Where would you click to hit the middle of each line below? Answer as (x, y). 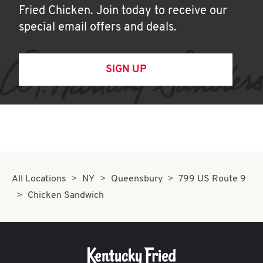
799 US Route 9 (213, 179)
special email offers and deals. (98, 28)
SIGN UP (126, 70)
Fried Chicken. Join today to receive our (123, 11)
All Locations (39, 179)
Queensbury (136, 179)
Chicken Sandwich (66, 195)
